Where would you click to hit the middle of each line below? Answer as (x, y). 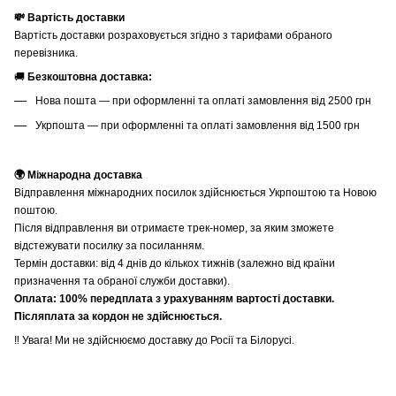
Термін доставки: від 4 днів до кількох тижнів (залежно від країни (175, 263)
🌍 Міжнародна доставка (78, 175)
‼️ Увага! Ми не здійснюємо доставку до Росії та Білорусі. (154, 340)
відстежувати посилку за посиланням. (109, 245)
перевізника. (46, 53)
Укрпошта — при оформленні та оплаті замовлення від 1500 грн (198, 126)
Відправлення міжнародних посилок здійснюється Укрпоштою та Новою (195, 192)
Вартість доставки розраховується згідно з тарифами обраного (173, 36)
